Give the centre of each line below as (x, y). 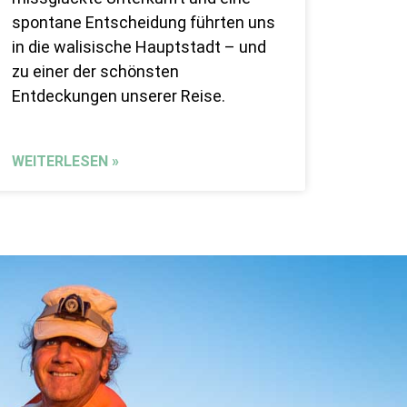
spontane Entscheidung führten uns (143, 23)
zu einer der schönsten (95, 72)
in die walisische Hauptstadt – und (139, 47)
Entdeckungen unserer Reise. (118, 96)
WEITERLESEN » (65, 162)
